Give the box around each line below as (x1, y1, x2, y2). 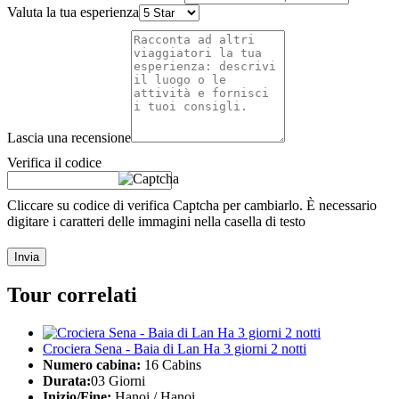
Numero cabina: (43, 357, 141, 373)
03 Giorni (91, 373, 145, 389)
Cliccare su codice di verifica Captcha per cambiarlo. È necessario (7, 197, 377, 213)
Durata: (43, 373, 91, 389)
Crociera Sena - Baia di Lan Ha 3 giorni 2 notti (43, 341, 306, 357)
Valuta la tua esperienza (7, 4, 139, 20)
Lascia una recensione (7, 129, 131, 145)
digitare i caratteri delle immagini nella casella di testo (7, 213, 305, 229)
